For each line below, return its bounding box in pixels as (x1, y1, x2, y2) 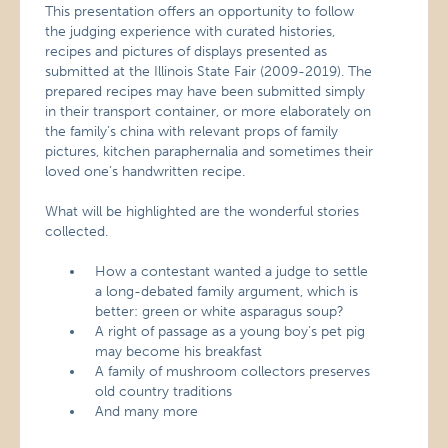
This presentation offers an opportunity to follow (45, 3, 355, 20)
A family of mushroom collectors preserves (95, 363, 371, 380)
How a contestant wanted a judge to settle (95, 263, 369, 280)
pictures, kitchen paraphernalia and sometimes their (45, 143, 374, 160)
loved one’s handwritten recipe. (45, 163, 246, 180)
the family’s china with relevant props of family (45, 123, 339, 140)
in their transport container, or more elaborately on (45, 103, 372, 120)
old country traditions (95, 383, 233, 400)
